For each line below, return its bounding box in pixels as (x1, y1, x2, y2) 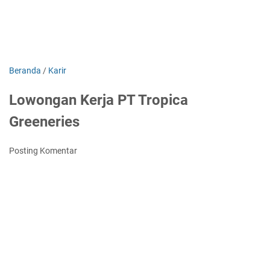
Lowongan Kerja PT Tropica (9, 92, 188, 108)
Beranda (9, 66, 41, 75)
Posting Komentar (9, 146, 77, 155)
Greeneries (9, 113, 80, 130)
